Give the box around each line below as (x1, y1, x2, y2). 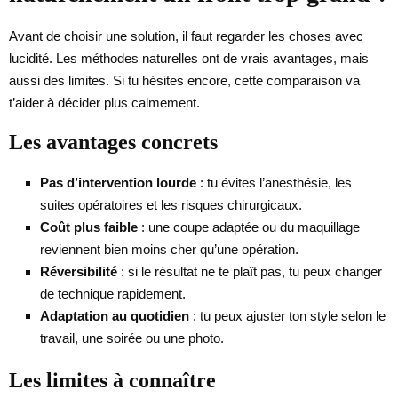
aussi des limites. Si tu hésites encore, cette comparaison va (9, 72, 360, 88)
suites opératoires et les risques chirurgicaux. (40, 196, 302, 212)
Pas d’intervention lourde (40, 174, 196, 190)
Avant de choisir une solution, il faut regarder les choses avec (9, 28, 363, 44)
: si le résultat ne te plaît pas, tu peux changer (117, 263, 382, 279)
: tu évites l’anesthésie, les (196, 174, 352, 190)
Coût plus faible (40, 219, 138, 235)
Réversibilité (40, 263, 117, 279)
